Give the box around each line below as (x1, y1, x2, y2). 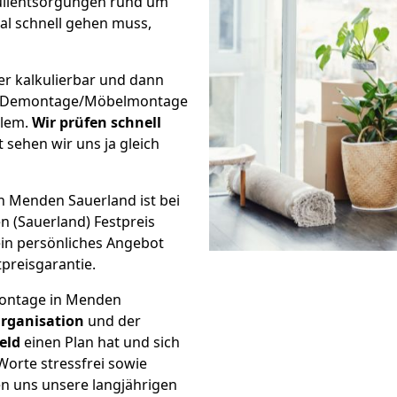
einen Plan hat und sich (20, 332, 180, 352)
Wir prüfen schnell (32, 113, 161, 132)
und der (84, 311, 141, 331)
